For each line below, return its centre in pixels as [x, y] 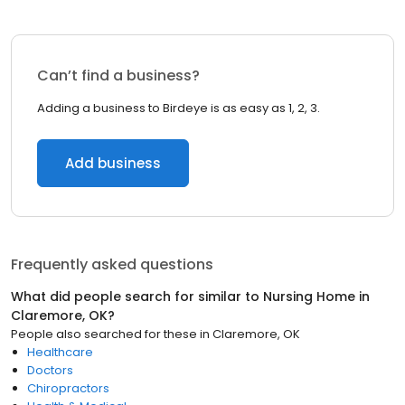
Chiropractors [68, 388]
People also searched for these [104, 334]
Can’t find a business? [118, 75]
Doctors [50, 370]
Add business [113, 163]
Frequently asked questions [112, 264]
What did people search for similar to [137, 297]
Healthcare [60, 352]
